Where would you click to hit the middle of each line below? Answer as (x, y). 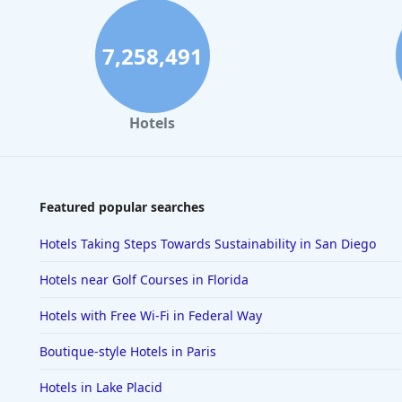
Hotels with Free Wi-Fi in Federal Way (151, 316)
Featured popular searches (122, 207)
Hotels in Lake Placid (101, 388)
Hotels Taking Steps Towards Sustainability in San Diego (208, 244)
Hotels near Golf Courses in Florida (144, 280)
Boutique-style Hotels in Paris (128, 352)
